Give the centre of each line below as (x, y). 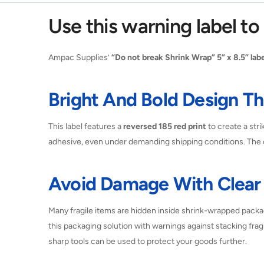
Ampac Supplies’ (80, 58)
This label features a (86, 127)
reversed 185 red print (165, 127)
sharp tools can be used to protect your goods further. (148, 242)
